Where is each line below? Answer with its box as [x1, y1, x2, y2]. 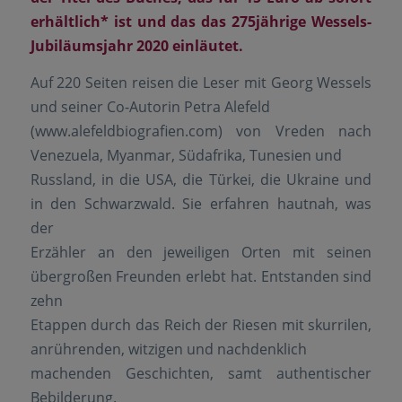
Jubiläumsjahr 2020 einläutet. [30, 36, 243, 57]
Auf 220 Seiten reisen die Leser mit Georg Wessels [30, 73, 372, 93]
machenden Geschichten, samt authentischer [30, 363, 372, 384]
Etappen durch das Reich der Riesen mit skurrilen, [30, 315, 372, 336]
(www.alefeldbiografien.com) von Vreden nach [30, 121, 372, 142]
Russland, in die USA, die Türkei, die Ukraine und [30, 170, 372, 190]
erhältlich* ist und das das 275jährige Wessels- [30, 12, 372, 32]
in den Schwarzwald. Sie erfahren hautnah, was [30, 194, 372, 214]
